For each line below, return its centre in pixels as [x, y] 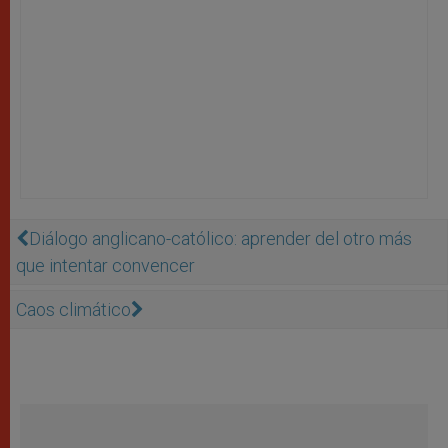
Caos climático [73, 309]
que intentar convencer [105, 265]
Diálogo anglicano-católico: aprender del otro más [220, 238]
